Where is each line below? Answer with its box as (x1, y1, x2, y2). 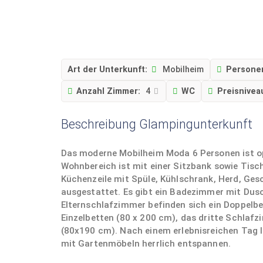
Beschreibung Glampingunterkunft (60, 117, 252, 132)
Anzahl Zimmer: (76, 86, 141, 96)
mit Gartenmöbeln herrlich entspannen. (60, 238, 231, 249)
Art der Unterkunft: (67, 64, 147, 75)
